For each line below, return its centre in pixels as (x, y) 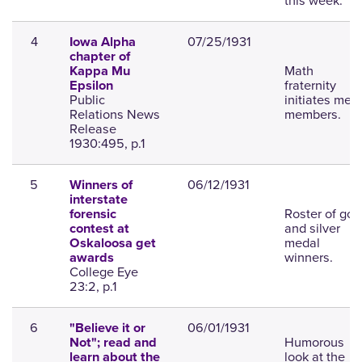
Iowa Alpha (102, 42)
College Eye (103, 272)
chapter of (99, 57)
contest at (99, 229)
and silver (312, 229)
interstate (98, 200)
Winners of (101, 185)
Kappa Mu (99, 72)
